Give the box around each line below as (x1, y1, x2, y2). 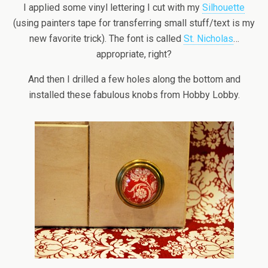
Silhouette (202, 2, 245, 14)
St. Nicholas (183, 33, 233, 45)
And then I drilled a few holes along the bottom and (28, 74, 240, 86)
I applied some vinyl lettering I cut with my (23, 2, 202, 14)
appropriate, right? (96, 48, 172, 60)
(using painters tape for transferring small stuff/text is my (13, 17, 255, 29)
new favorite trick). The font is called (29, 33, 184, 45)
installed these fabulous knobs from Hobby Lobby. (28, 89, 240, 101)
